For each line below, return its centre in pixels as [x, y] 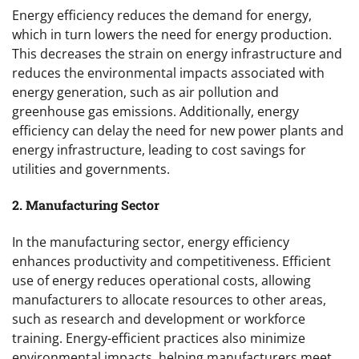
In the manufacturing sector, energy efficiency [151, 242]
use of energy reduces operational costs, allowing [161, 280]
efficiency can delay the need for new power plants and [178, 131]
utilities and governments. [91, 169]
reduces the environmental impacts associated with [168, 73]
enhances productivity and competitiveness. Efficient [171, 261]
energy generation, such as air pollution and [145, 93]
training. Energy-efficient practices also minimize [159, 338]
